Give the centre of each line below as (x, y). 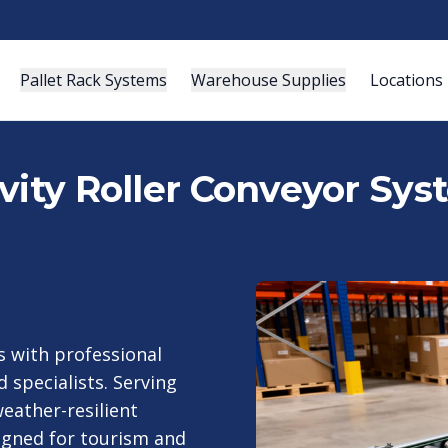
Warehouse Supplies (268, 80)
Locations (406, 80)
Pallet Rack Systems (93, 80)
